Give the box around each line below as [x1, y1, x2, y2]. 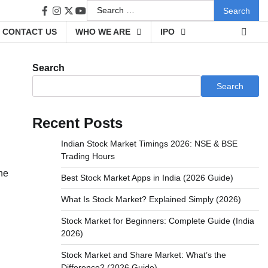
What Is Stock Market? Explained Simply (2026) [60, 194, 241, 204]
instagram [56, 11, 98, 22]
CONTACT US [2, 27, 57, 36]
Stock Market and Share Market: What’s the [60, 250, 226, 260]
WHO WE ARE [75, 27, 130, 36]
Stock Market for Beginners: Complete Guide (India [60, 216, 254, 226]
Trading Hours [60, 151, 115, 161]
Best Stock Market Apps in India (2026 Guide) [60, 173, 233, 182]
